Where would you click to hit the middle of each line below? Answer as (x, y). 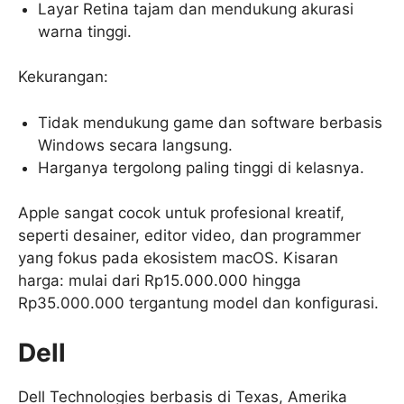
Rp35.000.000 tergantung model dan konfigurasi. (198, 303)
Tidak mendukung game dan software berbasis (211, 122)
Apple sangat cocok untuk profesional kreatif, (181, 213)
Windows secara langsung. (136, 145)
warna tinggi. (85, 31)
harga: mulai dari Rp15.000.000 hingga (160, 281)
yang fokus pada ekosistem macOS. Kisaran (178, 258)
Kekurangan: (63, 77)
